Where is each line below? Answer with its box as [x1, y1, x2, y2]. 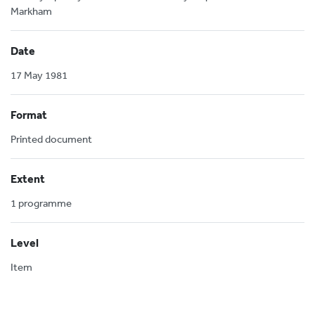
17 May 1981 [11, 68, 67, 82]
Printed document [11, 132, 92, 146]
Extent [11, 172, 45, 186]
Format [11, 108, 47, 122]
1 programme [11, 196, 72, 210]
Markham [11, 4, 52, 18]
